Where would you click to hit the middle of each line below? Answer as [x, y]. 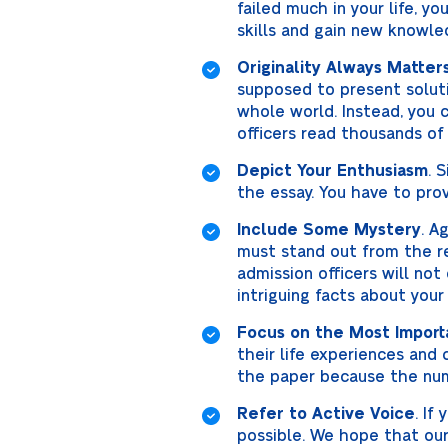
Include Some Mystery [329, 230]
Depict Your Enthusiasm [332, 171]
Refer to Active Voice [326, 414]
